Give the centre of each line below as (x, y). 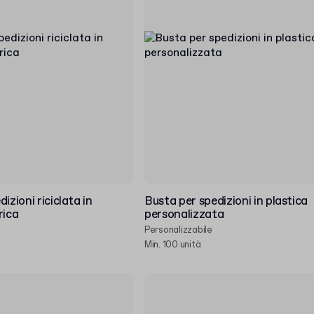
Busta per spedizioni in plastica (226, 202)
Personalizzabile (178, 230)
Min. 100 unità (173, 245)
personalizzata (184, 215)
